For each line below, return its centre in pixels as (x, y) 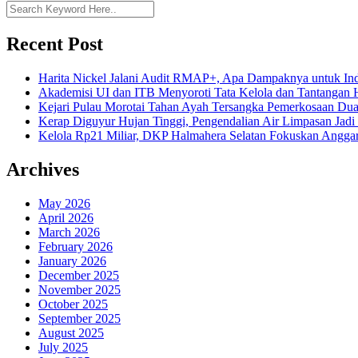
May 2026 (64, 203)
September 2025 (80, 318)
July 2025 (63, 347)
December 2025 (79, 275)
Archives (43, 169)
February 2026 (76, 246)
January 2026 (72, 261)
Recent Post (55, 44)
